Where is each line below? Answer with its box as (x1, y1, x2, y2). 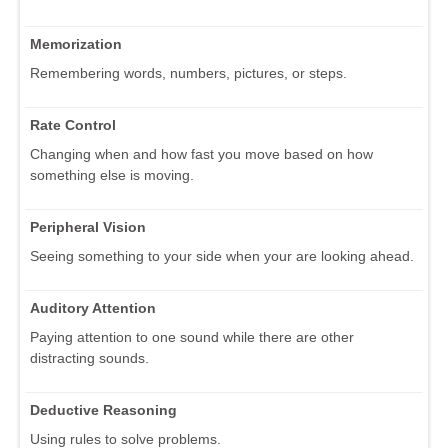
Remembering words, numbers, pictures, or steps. (30, 64, 347, 81)
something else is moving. (30, 166, 194, 183)
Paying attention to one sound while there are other (30, 328, 354, 345)
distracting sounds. (30, 349, 149, 366)
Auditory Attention (30, 299, 156, 316)
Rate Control (30, 116, 116, 133)
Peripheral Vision (30, 218, 146, 235)
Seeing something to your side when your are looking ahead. (30, 247, 414, 264)
